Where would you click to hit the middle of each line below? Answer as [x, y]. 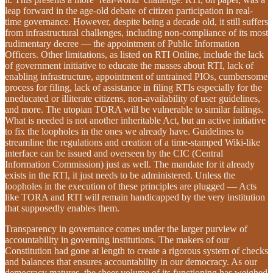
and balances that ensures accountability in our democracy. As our [131, 261]
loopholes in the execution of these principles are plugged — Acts [131, 186]
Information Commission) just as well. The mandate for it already [130, 164]
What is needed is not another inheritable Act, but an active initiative [135, 120]
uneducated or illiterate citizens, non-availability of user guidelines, [133, 98]
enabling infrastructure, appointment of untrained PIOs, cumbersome [136, 76]
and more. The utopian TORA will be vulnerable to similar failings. [134, 109]
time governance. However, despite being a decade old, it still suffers [136, 21]
